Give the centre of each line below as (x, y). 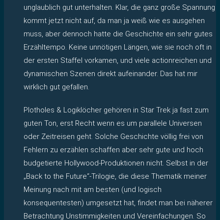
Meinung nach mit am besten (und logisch (93, 189)
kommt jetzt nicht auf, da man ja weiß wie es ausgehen (114, 20)
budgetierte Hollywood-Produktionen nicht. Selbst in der (116, 163)
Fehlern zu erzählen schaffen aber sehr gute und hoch (113, 150)
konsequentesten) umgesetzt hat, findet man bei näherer (118, 203)
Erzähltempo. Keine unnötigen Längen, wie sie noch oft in (118, 47)
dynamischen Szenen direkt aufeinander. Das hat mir (110, 73)
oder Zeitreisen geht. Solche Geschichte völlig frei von (113, 136)
